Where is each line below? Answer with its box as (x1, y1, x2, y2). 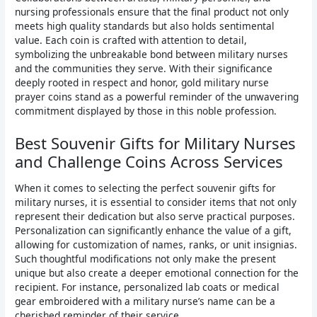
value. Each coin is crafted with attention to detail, (15, 33, 248, 47)
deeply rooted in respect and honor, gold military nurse (15, 75, 270, 89)
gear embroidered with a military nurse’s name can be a (15, 294, 276, 309)
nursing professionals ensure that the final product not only (15, 4, 289, 18)
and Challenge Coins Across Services (15, 150, 284, 172)
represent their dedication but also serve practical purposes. (15, 209, 296, 224)
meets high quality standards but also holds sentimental (15, 18, 275, 33)
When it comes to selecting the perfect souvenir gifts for (15, 181, 277, 195)
